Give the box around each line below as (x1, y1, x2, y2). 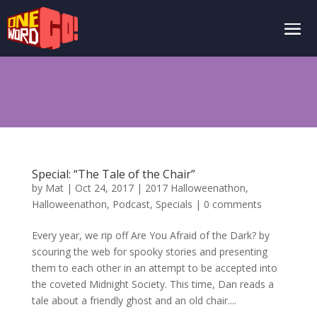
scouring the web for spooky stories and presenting (31, 245, 267, 258)
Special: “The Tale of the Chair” (31, 166, 195, 182)
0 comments (203, 197, 262, 211)
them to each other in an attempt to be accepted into (31, 261, 277, 275)
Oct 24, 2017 (74, 181, 134, 195)
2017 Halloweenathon (144, 181, 246, 195)
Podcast (112, 197, 150, 211)
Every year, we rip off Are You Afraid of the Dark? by (31, 229, 270, 242)
